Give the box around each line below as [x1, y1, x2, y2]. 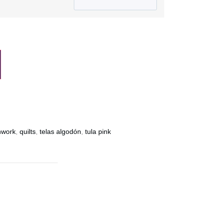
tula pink [85, 128, 111, 136]
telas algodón [40, 128, 81, 136]
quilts [20, 128, 36, 136]
